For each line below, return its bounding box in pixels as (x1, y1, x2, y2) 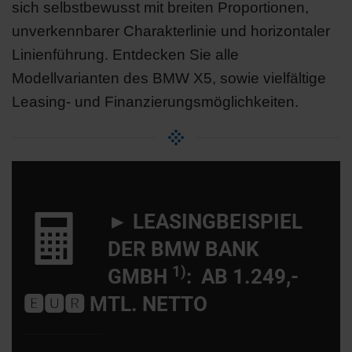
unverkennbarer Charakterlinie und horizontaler (12, 23, 330, 40)
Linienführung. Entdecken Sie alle (12, 46, 239, 64)
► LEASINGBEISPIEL (108, 210, 302, 234)
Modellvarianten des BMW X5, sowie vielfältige (12, 70, 326, 87)
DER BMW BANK (108, 237, 259, 262)
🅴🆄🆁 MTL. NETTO (24, 292, 207, 317)
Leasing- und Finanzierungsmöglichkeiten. (12, 93, 299, 111)
